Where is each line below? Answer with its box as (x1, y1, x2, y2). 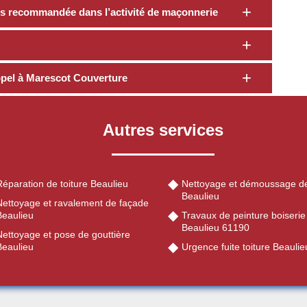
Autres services (103, 121, 223, 140)
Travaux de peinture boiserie (182, 210, 306, 221)
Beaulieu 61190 (182, 222, 249, 234)
